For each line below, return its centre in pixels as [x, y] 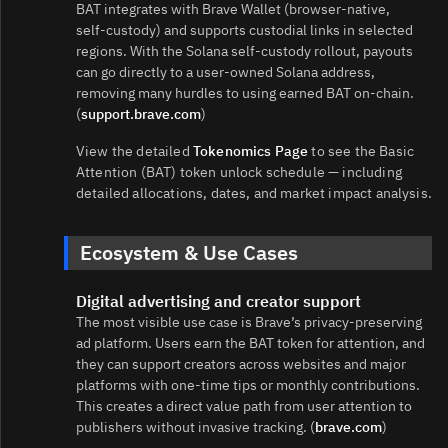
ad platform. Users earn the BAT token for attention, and [250, 343]
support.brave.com [141, 114]
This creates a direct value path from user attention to [244, 406]
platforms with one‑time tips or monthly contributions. [248, 385]
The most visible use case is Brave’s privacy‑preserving [249, 322]
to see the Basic [361, 151]
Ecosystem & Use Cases [189, 253]
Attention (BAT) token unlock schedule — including [239, 172]
